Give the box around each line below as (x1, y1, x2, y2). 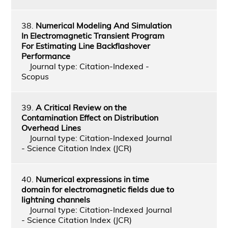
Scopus (21, 71, 49, 81)
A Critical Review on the (35, 102, 127, 112)
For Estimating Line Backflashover (21, 40, 150, 51)
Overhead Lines (21, 122, 81, 133)
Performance (21, 50, 70, 61)
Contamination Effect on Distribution (21, 112, 158, 123)
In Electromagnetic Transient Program (21, 30, 164, 41)
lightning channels (21, 194, 90, 205)
